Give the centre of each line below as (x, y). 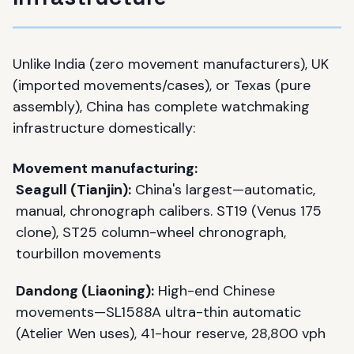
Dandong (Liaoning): (85, 290)
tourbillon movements (88, 253)
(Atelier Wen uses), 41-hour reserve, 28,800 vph (171, 333)
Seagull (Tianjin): (73, 189)
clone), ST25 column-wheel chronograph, (151, 232)
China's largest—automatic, (223, 189)
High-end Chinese (215, 290)
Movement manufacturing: (105, 168)
